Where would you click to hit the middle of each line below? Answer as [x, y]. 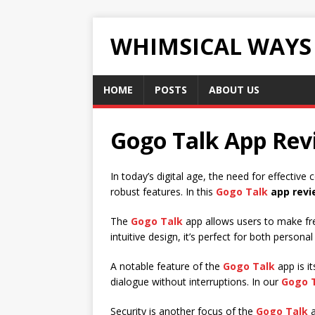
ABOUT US [234, 90]
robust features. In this [163, 192]
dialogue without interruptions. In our [196, 282]
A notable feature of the [167, 266]
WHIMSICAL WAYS [211, 46]
